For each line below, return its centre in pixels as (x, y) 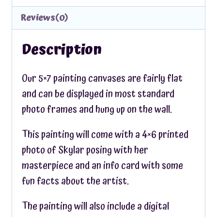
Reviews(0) (45, 18)
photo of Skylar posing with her (85, 150)
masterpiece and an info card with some (102, 166)
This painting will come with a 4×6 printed (105, 135)
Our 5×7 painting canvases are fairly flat (102, 78)
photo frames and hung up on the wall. (97, 109)
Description (62, 50)
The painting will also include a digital (95, 206)
